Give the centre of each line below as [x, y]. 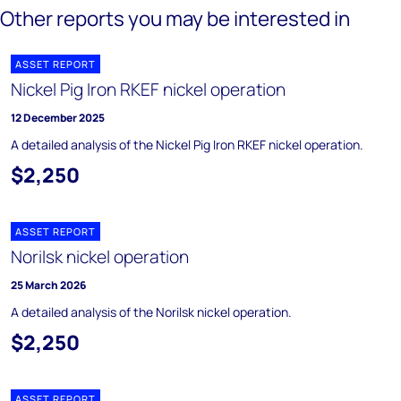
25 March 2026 [48, 285]
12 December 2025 [58, 118]
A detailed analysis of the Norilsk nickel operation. [151, 312]
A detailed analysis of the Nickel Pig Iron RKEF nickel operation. [187, 145]
